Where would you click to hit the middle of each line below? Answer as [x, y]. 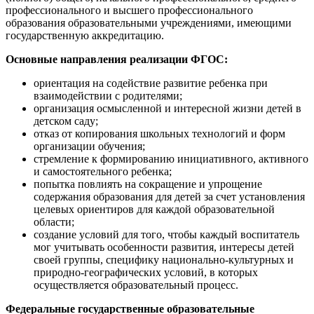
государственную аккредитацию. [85, 35]
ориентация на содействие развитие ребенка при [151, 83]
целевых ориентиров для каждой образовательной [154, 209]
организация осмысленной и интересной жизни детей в [168, 108]
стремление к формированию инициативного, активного [171, 159]
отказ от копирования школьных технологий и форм [159, 134]
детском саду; [66, 121]
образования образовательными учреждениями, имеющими [149, 23]
